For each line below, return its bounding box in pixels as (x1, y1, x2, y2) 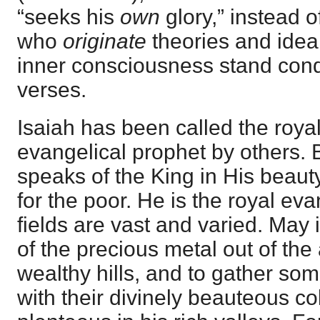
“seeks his (17, 4, 120, 29)
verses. (17, 77, 86, 101)
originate (63, 29, 146, 53)
